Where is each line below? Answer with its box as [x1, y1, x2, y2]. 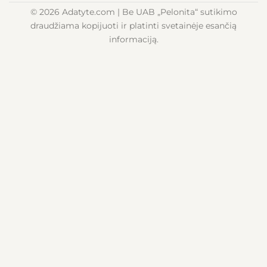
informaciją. [108, 34, 159, 45]
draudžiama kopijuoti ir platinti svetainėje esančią [30, 20, 237, 32]
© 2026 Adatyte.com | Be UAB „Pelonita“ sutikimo [30, 7, 237, 18]
